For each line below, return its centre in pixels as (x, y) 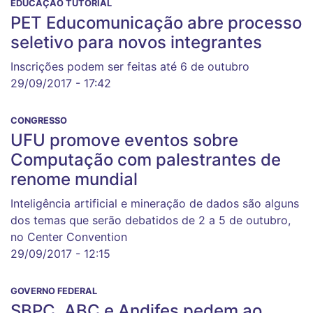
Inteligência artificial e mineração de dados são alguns (155, 203)
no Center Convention (69, 237)
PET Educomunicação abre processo (156, 23)
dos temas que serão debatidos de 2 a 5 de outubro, (151, 220)
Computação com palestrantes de (146, 160)
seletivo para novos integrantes (136, 42)
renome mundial (74, 179)
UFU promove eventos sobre (124, 140)
